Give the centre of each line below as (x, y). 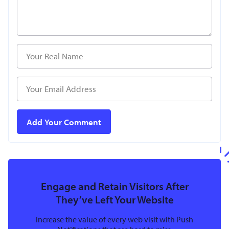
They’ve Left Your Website (114, 200)
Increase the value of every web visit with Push (114, 220)
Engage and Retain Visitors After (114, 186)
